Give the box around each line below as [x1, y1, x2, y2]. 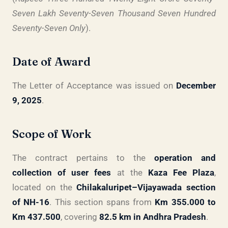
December [176, 80, 216, 91]
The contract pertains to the [12, 153, 154, 163]
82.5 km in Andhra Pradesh [99, 212, 206, 222]
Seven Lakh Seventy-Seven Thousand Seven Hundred [12, 8, 216, 18]
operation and [154, 153, 216, 163]
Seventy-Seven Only [12, 23, 85, 33]
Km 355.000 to [155, 197, 216, 207]
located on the [12, 182, 77, 192]
